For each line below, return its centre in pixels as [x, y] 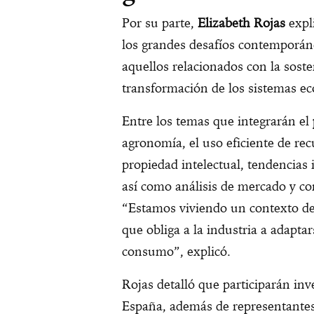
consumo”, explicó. [176, 252]
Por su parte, [160, 23]
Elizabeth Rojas [241, 23]
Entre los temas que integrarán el [216, 121]
